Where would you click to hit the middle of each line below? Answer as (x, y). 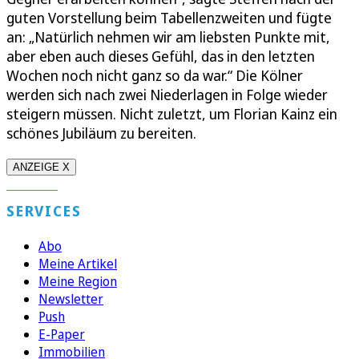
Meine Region (78, 282)
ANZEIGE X (41, 167)
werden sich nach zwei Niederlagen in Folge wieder (167, 95)
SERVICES (44, 211)
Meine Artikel (78, 264)
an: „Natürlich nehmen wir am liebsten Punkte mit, (168, 37)
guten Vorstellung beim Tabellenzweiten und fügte (169, 18)
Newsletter (71, 299)
